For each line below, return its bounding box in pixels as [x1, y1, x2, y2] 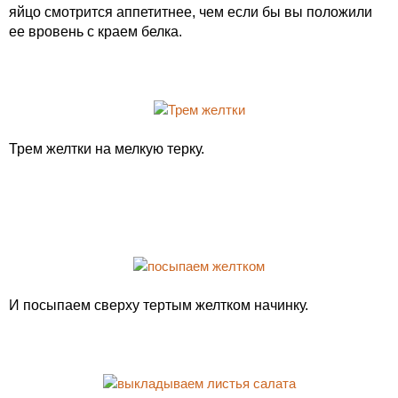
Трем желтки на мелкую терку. [9, 141, 204, 156]
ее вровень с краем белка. [9, 24, 182, 39]
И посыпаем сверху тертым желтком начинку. [9, 298, 308, 313]
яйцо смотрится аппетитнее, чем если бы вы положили [9, 4, 372, 20]
